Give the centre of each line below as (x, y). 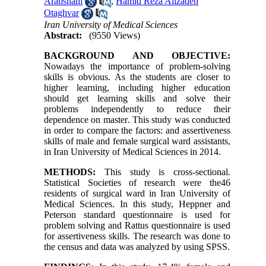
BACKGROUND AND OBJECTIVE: (137, 56)
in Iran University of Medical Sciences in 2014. (133, 152)
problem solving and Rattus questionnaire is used (137, 226)
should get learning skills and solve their (137, 99)
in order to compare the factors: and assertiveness (137, 131)
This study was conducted (180, 120)
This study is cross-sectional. (163, 172)
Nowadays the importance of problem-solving (137, 66)
